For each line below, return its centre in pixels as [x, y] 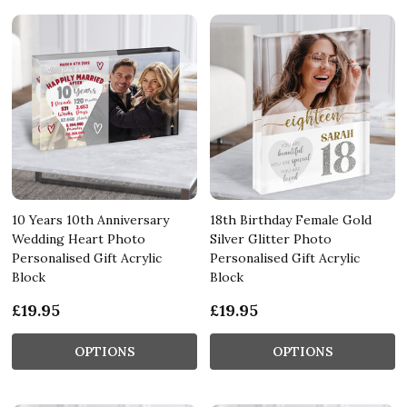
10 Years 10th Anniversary [90, 219]
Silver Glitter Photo [271, 238]
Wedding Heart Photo [79, 238]
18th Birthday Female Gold [291, 219]
